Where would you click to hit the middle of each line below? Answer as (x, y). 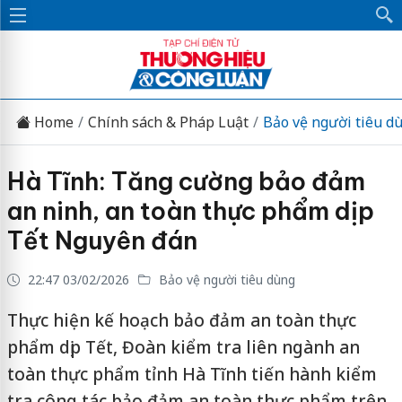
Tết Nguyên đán (102, 240)
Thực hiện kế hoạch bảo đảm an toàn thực (181, 320)
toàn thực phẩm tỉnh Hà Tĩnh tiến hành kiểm (192, 374)
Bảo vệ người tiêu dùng (225, 280)
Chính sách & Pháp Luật (168, 122)
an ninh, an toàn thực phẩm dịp (190, 211)
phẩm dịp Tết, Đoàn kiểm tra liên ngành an (183, 347)
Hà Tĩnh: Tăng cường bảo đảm (186, 181)
